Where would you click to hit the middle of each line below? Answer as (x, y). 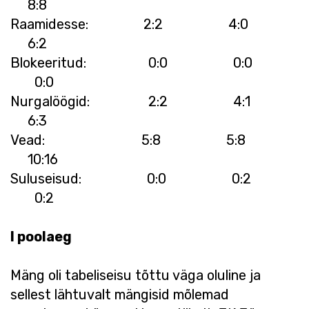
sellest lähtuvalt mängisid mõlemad (120, 294)
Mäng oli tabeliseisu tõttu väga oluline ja (136, 275)
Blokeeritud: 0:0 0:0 (152, 62)
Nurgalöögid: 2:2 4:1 (154, 101)
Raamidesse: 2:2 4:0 (153, 24)
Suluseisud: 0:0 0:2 (151, 178)
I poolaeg (41, 236)
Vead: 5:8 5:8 (152, 140)
